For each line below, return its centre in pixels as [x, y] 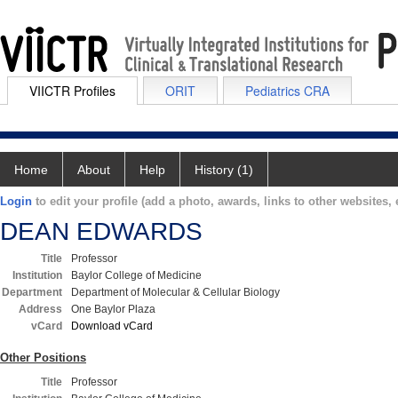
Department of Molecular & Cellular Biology [175, 292]
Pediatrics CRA [287, 91]
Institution [37, 275]
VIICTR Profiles [72, 91]
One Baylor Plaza [113, 309]
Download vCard [112, 326]
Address [40, 309]
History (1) [224, 170]
